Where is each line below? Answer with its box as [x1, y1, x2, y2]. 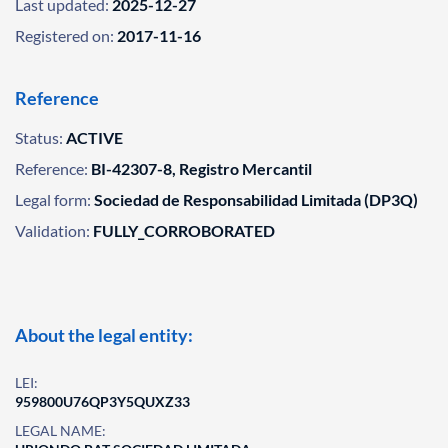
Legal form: [15, 190, 91, 209]
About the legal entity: [15, 324, 193, 346]
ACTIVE [66, 128, 123, 147]
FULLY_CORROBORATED [93, 221, 275, 240]
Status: [15, 128, 63, 147]
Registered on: [15, 26, 114, 45]
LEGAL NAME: [15, 422, 106, 439]
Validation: [15, 221, 90, 240]
